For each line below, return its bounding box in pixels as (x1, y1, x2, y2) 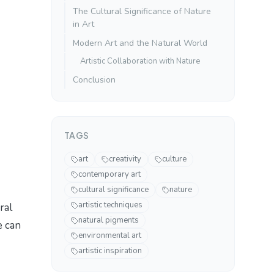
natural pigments (78, 215, 139, 226)
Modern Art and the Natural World (73, 37, 207, 50)
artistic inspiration (78, 245, 142, 257)
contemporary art (78, 169, 141, 180)
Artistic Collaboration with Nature (80, 56, 200, 67)
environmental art (78, 230, 141, 242)
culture (162, 154, 187, 165)
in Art (73, 18, 94, 31)
